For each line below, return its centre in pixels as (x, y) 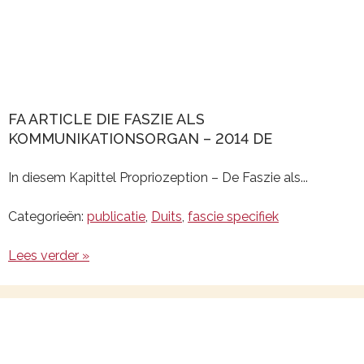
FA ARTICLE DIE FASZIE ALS (106, 119)
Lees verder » (49, 256)
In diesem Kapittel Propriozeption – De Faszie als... (158, 178)
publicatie (116, 217)
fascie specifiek (233, 217)
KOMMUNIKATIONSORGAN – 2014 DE (140, 139)
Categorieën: (48, 217)
